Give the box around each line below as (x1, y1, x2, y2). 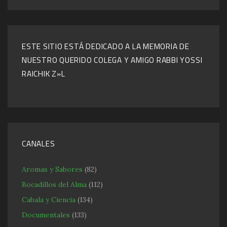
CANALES (22, 137, 55, 149)
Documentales (22, 210, 70, 219)
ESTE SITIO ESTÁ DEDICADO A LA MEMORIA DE (22, 40, 190, 52)
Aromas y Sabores (22, 164, 83, 174)
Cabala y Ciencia (22, 195, 75, 204)
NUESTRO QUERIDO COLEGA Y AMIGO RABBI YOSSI (22, 54, 203, 66)
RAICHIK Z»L (22, 67, 65, 80)
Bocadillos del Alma (22, 179, 87, 189)
